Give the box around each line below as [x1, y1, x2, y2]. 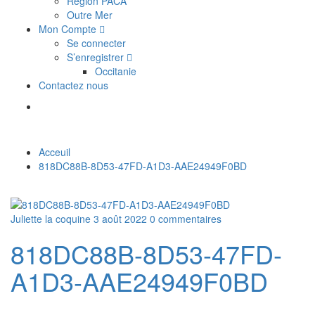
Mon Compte [39, 21, 99, 36]
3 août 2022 [94, 211, 147, 226]
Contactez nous [39, 77, 108, 92]
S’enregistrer [67, 49, 127, 64]
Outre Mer [67, 7, 112, 22]
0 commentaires [150, 211, 221, 226]
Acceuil [39, 144, 70, 159]
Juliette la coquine [11, 211, 91, 226]
